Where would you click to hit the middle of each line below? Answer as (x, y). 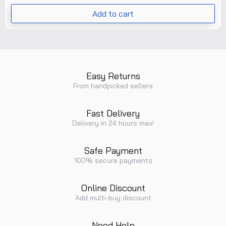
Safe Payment (113, 151)
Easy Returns (113, 76)
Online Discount (113, 188)
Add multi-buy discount (113, 198)
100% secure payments (113, 160)
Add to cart (113, 13)
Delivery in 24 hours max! (113, 123)
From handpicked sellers (113, 86)
